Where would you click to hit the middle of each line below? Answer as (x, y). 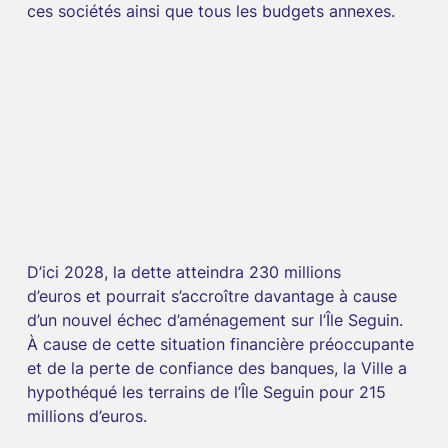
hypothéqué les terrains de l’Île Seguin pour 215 (208, 391)
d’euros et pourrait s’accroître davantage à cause (214, 295)
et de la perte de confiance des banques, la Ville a (219, 367)
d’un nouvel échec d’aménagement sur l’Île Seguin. (214, 319)
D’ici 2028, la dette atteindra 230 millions (186, 271)
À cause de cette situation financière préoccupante (222, 343)
